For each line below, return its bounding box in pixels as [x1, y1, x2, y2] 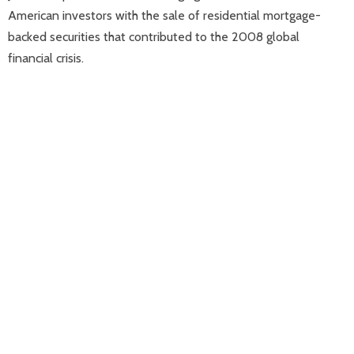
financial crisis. [8, 51, 84, 66]
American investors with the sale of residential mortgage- [8, 8, 321, 23]
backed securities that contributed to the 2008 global [8, 29, 299, 44]
